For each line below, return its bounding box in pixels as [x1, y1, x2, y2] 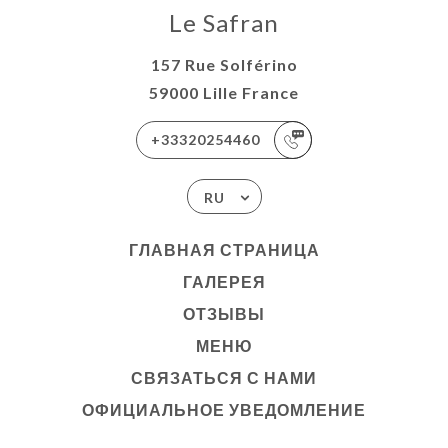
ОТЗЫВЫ [183, 304, 265, 324]
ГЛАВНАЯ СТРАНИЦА [128, 240, 320, 260]
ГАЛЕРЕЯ [182, 272, 266, 292]
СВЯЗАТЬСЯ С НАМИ [131, 368, 317, 388]
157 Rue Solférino [150, 55, 298, 75]
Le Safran [169, 8, 279, 38]
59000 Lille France [149, 83, 299, 103]
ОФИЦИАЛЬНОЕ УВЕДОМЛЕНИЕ [82, 400, 366, 420]
